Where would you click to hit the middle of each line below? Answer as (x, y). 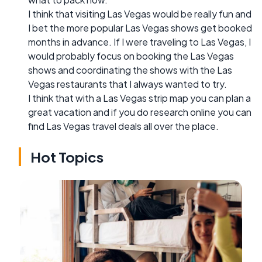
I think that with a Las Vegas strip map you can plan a (139, 98)
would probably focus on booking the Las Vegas (131, 56)
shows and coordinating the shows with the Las (130, 70)
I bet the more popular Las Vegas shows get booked (140, 27)
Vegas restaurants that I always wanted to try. (127, 84)
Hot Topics (67, 156)
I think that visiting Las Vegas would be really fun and (140, 13)
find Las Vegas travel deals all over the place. (123, 126)
